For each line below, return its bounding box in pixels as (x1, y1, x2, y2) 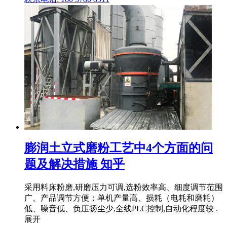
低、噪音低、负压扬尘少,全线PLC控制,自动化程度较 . (24, 204, 218, 213)
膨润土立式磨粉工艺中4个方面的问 (24, 141, 213, 155)
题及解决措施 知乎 (24, 158, 125, 171)
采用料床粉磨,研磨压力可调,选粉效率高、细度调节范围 (24, 182, 223, 192)
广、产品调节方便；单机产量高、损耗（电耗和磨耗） (24, 193, 219, 202)
